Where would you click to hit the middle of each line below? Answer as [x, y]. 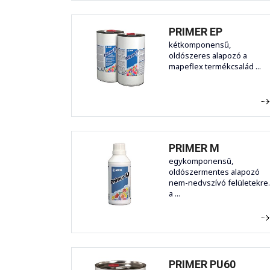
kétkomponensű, [200, 45]
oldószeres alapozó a [208, 56]
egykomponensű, [201, 161]
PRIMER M [194, 148]
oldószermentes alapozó [214, 172]
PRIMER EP [196, 32]
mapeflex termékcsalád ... [215, 67]
